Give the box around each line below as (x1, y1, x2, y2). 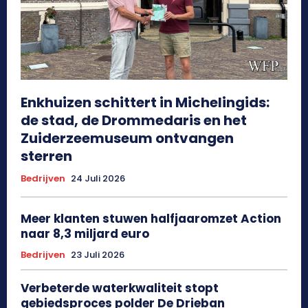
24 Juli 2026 (71, 171, 125, 185)
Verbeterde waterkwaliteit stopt (21, 279, 219, 296)
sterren (21, 146, 72, 166)
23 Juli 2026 (71, 247, 124, 261)
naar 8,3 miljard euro (21, 225, 149, 242)
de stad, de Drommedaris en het (21, 110, 247, 130)
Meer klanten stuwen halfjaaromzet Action (21, 210, 281, 227)
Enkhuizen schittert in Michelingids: (21, 92, 269, 112)
